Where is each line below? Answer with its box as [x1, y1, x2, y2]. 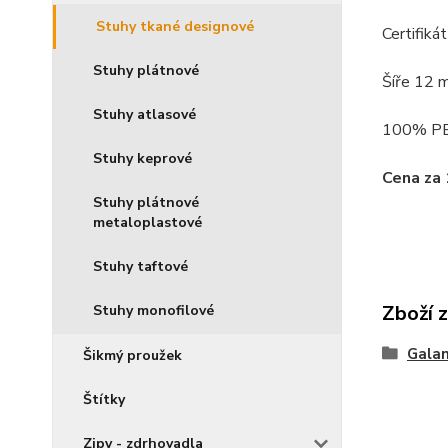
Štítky [83, 390, 125, 409]
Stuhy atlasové [93, 105, 196, 124]
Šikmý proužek [83, 346, 182, 365]
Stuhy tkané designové [96, 17, 254, 36]
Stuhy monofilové [93, 301, 214, 320]
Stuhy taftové [93, 257, 188, 276]
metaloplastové [93, 213, 202, 232]
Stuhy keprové [93, 149, 192, 168]
